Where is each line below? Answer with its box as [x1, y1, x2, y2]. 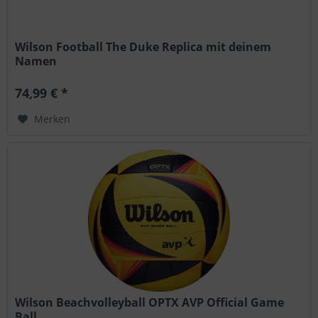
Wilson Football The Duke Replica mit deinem [15, 39, 272, 55]
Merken [34, 112, 71, 126]
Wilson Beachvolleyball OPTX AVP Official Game [15, 294, 285, 310]
